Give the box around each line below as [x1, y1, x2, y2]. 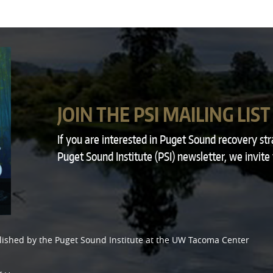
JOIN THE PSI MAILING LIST [57, 101, 271, 127]
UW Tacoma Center [172, 234, 249, 246]
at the [143, 234, 172, 246]
